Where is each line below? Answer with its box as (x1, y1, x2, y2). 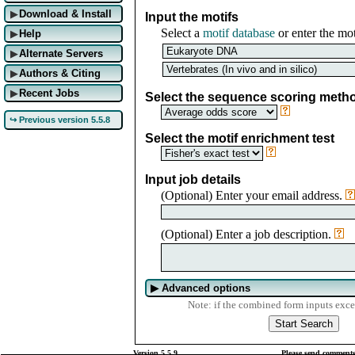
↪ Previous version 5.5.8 (10, 115, 110, 124)
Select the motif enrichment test (145, 131, 334, 145)
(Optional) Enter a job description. (161, 227, 334, 241)
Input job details (145, 172, 241, 186)
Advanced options (162, 281, 250, 294)
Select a (161, 25, 203, 40)
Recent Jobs (18, 87, 79, 99)
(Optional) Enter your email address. (161, 188, 345, 202)
